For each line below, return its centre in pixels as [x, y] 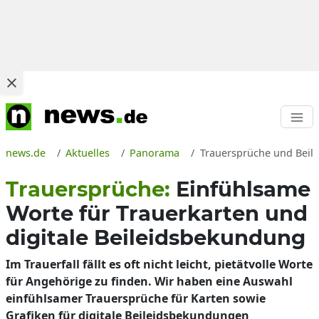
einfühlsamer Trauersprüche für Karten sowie [136, 298]
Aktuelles [88, 153]
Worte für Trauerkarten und [157, 213]
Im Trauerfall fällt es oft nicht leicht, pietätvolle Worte [159, 264]
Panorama [155, 153]
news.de [26, 153]
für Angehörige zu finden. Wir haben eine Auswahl [149, 281]
